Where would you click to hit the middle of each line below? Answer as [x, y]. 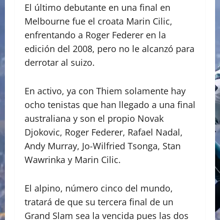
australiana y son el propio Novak [94, 119]
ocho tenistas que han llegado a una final [110, 105]
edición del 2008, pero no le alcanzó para [110, 49]
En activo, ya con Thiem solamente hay [105, 91]
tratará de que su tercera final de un [99, 202]
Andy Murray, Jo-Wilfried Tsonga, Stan [103, 146]
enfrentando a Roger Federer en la [95, 35]
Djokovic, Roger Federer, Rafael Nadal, [104, 132]
